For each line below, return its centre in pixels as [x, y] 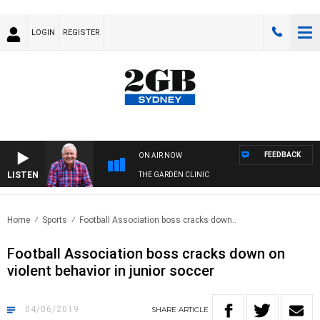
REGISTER [81, 32]
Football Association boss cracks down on [146, 254]
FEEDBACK [282, 155]
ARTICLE [194, 310]
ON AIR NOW [160, 156]
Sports [55, 220]
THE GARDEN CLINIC [174, 175]
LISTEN [23, 175]
